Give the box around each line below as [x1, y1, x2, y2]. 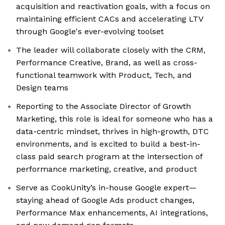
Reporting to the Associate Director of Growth [16, 101, 191, 111]
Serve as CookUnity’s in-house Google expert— [16, 183, 197, 193]
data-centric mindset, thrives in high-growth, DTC [16, 127, 209, 137]
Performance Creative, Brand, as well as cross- [16, 58, 197, 68]
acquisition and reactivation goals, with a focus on [16, 2, 210, 12]
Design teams [16, 83, 68, 93]
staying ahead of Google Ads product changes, [16, 195, 194, 205]
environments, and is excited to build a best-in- [16, 139, 200, 149]
